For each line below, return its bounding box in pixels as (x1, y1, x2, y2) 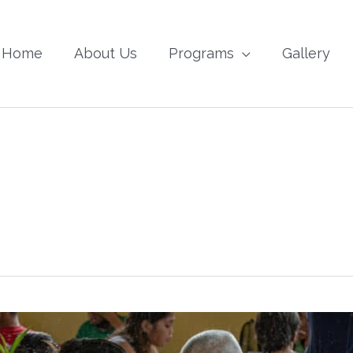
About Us (74, 45, 137, 61)
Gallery (282, 45, 330, 61)
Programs (169, 45, 234, 61)
